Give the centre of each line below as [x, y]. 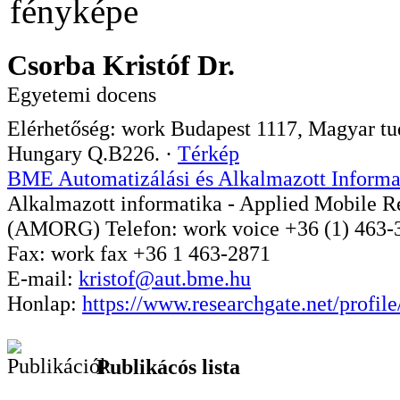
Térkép [208, 154]
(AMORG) [54, 229]
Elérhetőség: [64, 129]
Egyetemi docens [82, 95]
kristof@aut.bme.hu [165, 279]
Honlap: [45, 304]
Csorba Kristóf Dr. [128, 66]
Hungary [45, 154]
